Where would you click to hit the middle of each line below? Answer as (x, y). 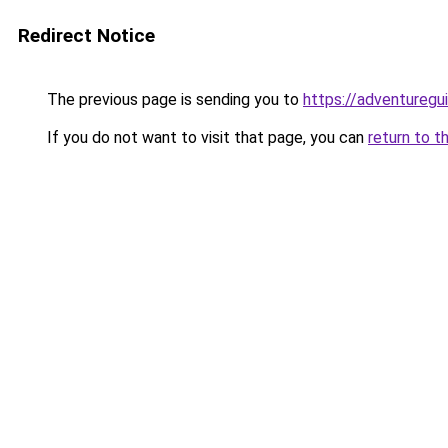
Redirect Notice (86, 35)
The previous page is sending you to (173, 99)
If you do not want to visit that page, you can (205, 137)
